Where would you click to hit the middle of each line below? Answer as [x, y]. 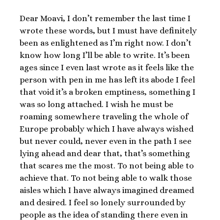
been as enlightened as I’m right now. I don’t [106, 43]
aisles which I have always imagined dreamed [107, 190]
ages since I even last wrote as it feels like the [107, 67]
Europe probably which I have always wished [107, 129]
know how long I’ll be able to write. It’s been [105, 55]
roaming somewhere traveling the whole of [104, 116]
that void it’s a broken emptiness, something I [108, 92]
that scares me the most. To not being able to [107, 165]
